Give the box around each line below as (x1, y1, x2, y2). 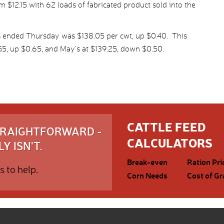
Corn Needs (127, 170, 167, 180)
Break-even (127, 156, 167, 167)
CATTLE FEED (127, 118, 206, 134)
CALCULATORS (127, 134, 212, 150)
